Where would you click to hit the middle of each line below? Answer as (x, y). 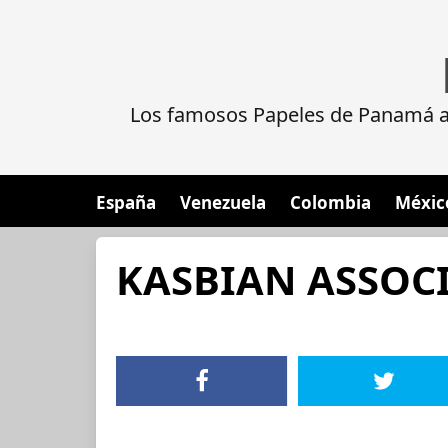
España (126, 202)
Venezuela (223, 202)
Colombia (330, 202)
